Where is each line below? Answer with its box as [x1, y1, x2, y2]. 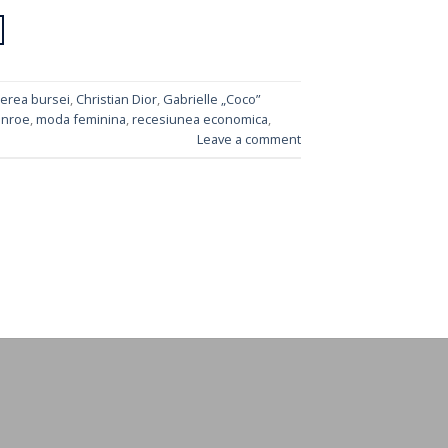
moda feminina [35, 109, 126, 128]
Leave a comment [197, 129, 301, 148]
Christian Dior [75, 89, 157, 108]
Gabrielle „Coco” [162, 89, 260, 108]
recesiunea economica [131, 109, 268, 128]
